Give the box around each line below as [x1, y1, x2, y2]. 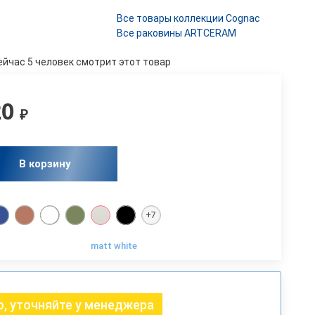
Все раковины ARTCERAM [117, 27, 236, 39]
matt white [90, 240, 137, 251]
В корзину [19, 157, 72, 170]
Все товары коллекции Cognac [117, 13, 260, 24]
